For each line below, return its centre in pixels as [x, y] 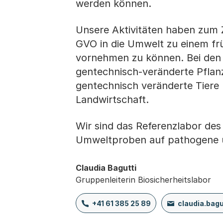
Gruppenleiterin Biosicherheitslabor [143, 180]
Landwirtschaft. [115, 100]
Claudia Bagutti [106, 168]
